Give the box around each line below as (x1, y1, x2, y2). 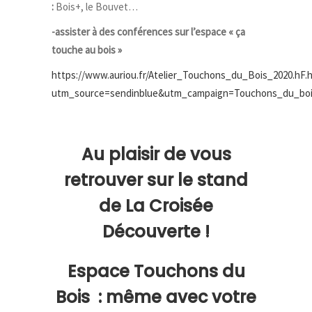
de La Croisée (99, 194, 213, 217)
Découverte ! (102, 220, 210, 243)
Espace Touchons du (67, 260, 245, 283)
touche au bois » (52, 43, 122, 56)
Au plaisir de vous (81, 143, 231, 166)
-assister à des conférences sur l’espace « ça (52, 25, 245, 38)
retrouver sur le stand (64, 169, 248, 192)
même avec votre (106, 286, 256, 309)
